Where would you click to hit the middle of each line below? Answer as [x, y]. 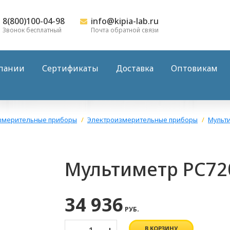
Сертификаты [70, 68]
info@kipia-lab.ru [125, 21]
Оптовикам [194, 68]
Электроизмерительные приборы [142, 120]
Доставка [135, 68]
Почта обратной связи [125, 30]
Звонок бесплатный [32, 30]
